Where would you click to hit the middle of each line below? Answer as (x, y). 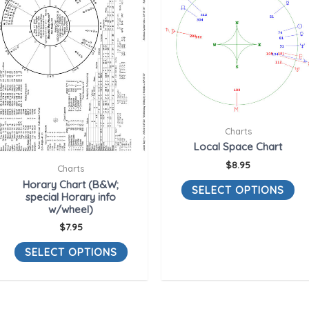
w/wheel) (71, 209)
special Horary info (71, 197)
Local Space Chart (238, 147)
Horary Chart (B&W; (71, 184)
